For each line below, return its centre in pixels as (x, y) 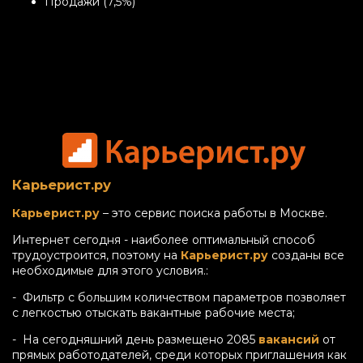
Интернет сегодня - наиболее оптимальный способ (164, 239)
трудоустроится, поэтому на (96, 255)
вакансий (289, 339)
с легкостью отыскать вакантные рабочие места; (154, 312)
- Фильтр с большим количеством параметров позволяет (179, 297)
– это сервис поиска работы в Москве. (214, 213)
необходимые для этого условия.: (110, 270)
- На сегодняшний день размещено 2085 (135, 339)
